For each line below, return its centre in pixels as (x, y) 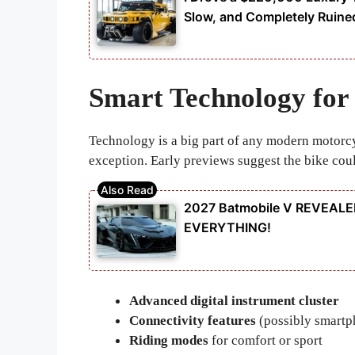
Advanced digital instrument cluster (234, 301)
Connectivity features (193, 321)
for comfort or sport (265, 341)
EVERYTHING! (227, 228)
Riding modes (169, 341)
